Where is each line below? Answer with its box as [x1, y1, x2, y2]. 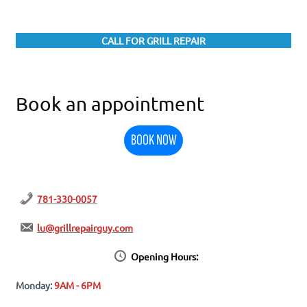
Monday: [15, 278, 52, 291]
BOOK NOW [130, 131, 177, 150]
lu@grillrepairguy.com [37, 221, 134, 234]
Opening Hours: [130, 249, 198, 262]
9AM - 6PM [53, 278, 101, 291]
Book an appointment [15, 92, 204, 115]
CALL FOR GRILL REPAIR [101, 34, 206, 47]
